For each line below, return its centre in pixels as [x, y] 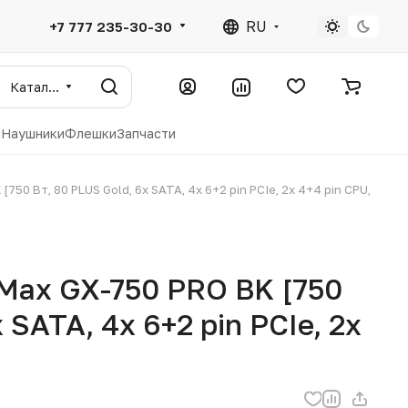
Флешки [91, 133]
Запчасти [146, 133]
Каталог [54, 87]
